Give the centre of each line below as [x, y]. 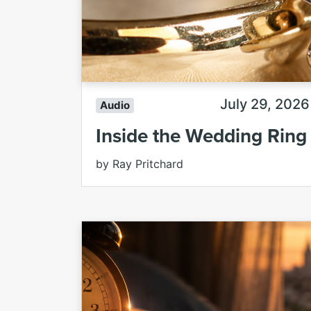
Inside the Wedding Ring [201, 136]
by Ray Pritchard [140, 164]
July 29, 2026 [265, 104]
